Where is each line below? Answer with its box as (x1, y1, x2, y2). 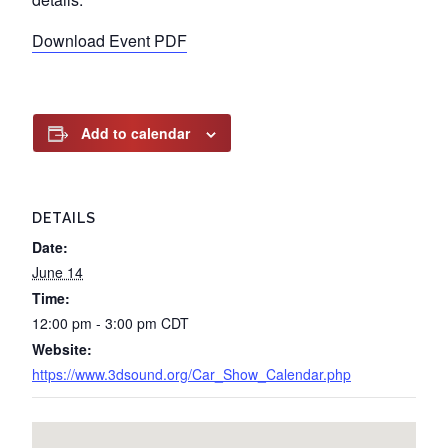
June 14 (32, 262, 83, 282)
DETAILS (32, 210, 96, 226)
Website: (32, 339, 92, 359)
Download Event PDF (32, 29, 187, 52)
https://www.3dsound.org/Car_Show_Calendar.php (32, 364, 351, 384)
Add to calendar (81, 123, 190, 143)
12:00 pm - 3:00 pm (32, 313, 161, 333)
